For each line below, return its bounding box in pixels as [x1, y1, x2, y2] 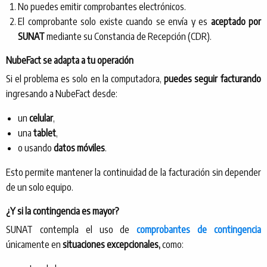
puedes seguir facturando [163, 73, 262, 85]
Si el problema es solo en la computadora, [6, 73, 164, 85]
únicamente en [6, 238, 63, 251]
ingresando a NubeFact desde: [6, 88, 117, 100]
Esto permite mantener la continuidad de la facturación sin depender [6, 166, 261, 179]
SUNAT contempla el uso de [6, 223, 137, 236]
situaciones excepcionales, [63, 238, 160, 251]
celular [29, 112, 53, 125]
